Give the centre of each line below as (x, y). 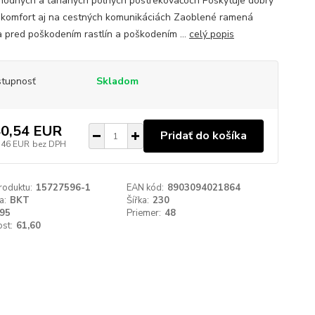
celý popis (211, 34)
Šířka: (138, 200)
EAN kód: (146, 188)
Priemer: (144, 213)
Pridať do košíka (203, 136)
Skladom (117, 81)
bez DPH (49, 144)
